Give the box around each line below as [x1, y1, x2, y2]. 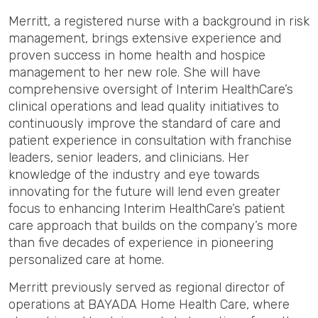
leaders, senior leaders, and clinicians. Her [9, 150, 249, 165]
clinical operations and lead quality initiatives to [9, 99, 279, 114]
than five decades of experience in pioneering [9, 235, 273, 251]
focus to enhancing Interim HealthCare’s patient [9, 201, 285, 216]
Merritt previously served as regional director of [9, 280, 285, 295]
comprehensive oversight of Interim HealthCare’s [9, 82, 293, 97]
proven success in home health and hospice [9, 48, 265, 63]
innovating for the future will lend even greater [9, 184, 280, 199]
